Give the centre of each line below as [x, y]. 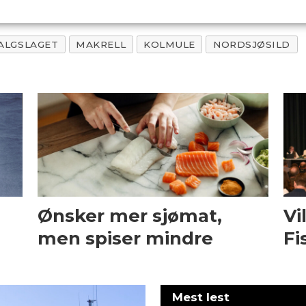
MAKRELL [101, 44]
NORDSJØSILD [252, 44]
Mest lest [201, 297]
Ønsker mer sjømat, [130, 215]
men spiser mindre [126, 238]
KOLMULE [169, 44]
